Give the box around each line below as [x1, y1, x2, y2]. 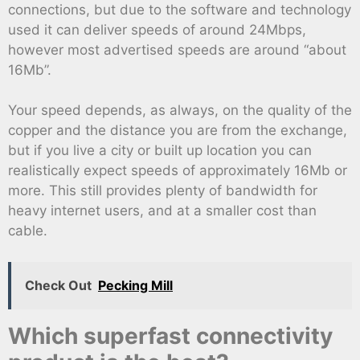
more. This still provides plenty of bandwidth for [8, 182, 317, 199]
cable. [8, 223, 47, 239]
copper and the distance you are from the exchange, [8, 122, 347, 139]
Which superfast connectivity [8, 321, 333, 350]
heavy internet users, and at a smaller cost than [8, 202, 317, 219]
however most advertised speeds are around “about [8, 41, 346, 58]
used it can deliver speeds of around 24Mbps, [8, 21, 306, 38]
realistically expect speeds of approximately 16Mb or [8, 162, 347, 179]
